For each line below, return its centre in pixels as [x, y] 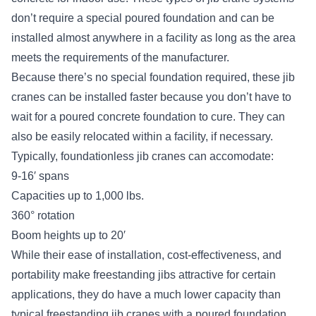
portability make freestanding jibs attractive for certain [144, 274]
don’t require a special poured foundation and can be [143, 18]
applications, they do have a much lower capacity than [146, 294]
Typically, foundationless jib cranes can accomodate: [142, 156]
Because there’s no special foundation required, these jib [153, 77]
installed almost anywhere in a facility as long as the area [153, 37]
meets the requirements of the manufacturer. [120, 57]
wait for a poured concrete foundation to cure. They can [148, 116]
